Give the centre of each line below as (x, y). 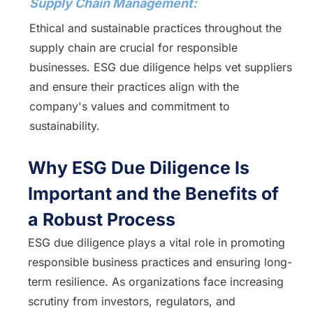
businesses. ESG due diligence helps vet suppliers (160, 67)
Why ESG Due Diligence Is (139, 168)
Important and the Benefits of (153, 194)
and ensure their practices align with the (134, 87)
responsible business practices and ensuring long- (160, 262)
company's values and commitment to (129, 106)
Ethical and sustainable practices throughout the (155, 28)
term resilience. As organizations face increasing (156, 282)
